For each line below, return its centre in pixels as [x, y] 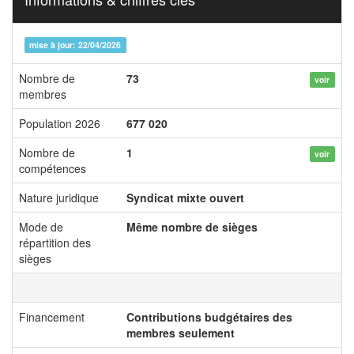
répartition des [55, 243]
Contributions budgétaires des [209, 317]
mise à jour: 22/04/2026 [75, 45]
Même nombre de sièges [192, 227]
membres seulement [181, 333]
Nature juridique [59, 198]
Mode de [41, 227]
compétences [53, 168]
